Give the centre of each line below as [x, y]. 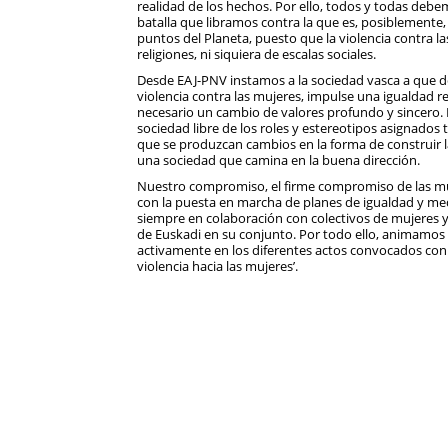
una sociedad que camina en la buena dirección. [278, 159]
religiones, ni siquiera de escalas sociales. [256, 53]
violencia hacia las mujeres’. [217, 265]
